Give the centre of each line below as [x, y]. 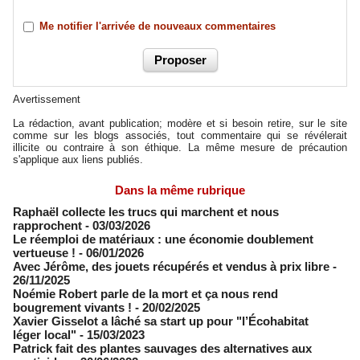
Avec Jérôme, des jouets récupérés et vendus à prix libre [171, 266]
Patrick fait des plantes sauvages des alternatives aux [162, 348]
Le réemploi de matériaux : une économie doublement [163, 239]
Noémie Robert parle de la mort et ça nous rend [145, 293]
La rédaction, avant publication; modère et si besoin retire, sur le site [180, 123]
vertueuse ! [44, 252]
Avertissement [47, 99]
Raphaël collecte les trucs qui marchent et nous [146, 211]
